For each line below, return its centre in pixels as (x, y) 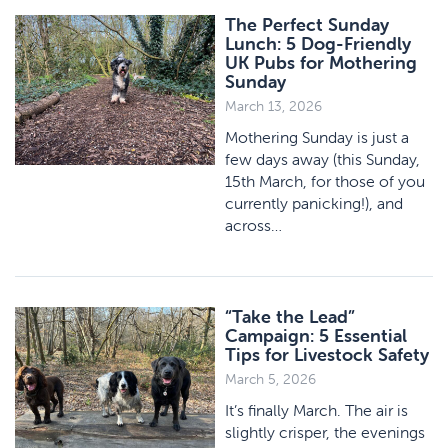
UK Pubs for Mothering (321, 62)
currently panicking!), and (314, 203)
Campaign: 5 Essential (316, 335)
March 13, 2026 (273, 106)
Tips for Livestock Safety (327, 354)
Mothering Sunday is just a (317, 137)
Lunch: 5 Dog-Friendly (318, 43)
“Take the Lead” (290, 316)
